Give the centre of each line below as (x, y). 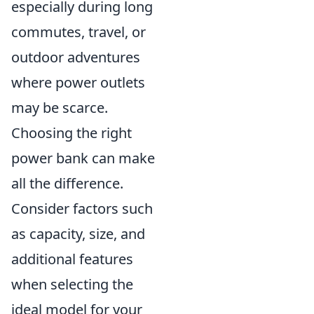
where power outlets (78, 82)
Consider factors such (82, 209)
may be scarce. (60, 108)
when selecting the (72, 284)
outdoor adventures (76, 57)
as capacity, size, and (78, 234)
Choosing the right (71, 133)
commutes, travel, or (78, 32)
